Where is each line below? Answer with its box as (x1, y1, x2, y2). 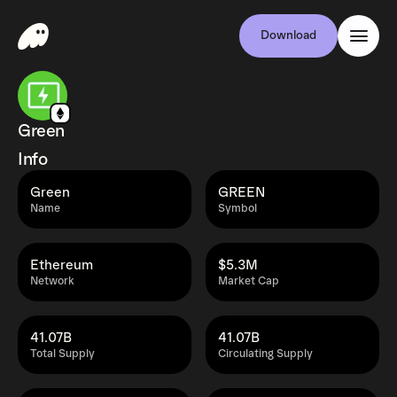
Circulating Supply (218, 347, 313, 361)
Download (261, 28, 316, 43)
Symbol (218, 202, 257, 215)
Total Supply (30, 347, 95, 361)
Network (30, 275, 74, 288)
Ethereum (30, 257, 93, 273)
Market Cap (218, 275, 279, 288)
